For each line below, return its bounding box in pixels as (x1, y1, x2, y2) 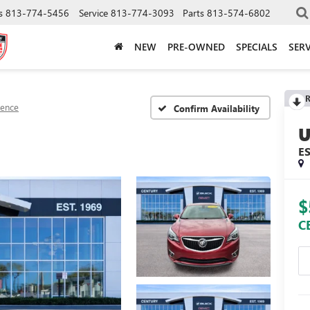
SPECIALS (236, 39, 277, 53)
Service (79, 6, 108, 19)
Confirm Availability (174, 102, 259, 114)
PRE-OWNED (167, 39, 225, 53)
